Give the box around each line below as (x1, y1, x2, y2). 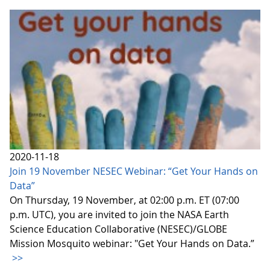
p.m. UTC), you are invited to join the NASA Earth (10, 207, 229, 221)
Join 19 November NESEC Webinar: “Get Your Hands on (10, 164, 258, 178)
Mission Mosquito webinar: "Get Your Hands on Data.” (10, 236, 254, 250)
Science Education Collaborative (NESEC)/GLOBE (10, 222, 227, 236)
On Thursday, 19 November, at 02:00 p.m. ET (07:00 (10, 193, 239, 207)
